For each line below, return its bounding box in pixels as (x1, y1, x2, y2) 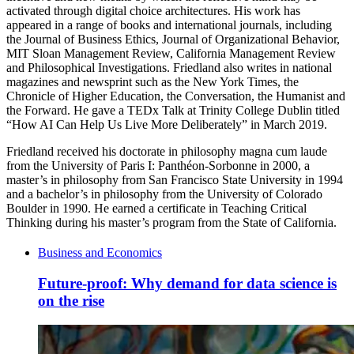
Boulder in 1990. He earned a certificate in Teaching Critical (6, 201, 307, 216)
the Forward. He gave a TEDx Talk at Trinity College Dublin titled (6, 104, 340, 118)
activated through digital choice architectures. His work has (6, 4, 300, 18)
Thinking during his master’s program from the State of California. (6, 216, 337, 230)
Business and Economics (38, 246, 162, 260)
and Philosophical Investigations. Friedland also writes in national (6, 61, 332, 75)
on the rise (38, 292, 104, 309)
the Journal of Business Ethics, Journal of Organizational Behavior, (6, 32, 340, 47)
